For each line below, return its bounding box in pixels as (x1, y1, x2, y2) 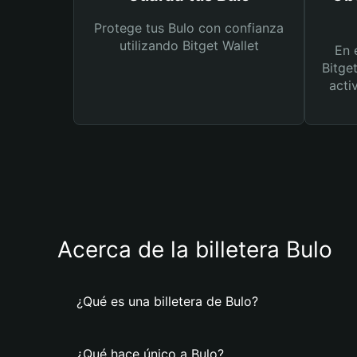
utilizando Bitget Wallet (119, 37, 259, 53)
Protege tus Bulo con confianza (94, 20, 284, 36)
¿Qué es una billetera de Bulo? (76, 293, 258, 309)
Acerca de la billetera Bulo (57, 236, 332, 263)
